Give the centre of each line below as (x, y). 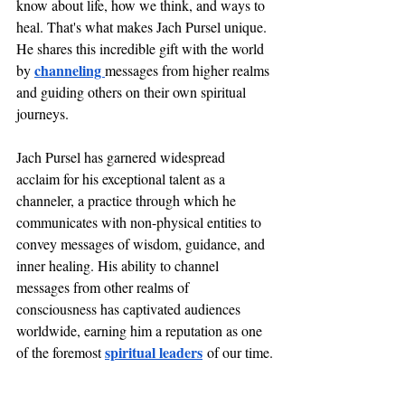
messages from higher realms (189, 70)
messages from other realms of (104, 287)
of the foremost (61, 352)
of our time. (238, 352)
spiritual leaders (154, 352)
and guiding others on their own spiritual (133, 92)
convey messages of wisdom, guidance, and (142, 244)
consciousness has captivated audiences (130, 309)
